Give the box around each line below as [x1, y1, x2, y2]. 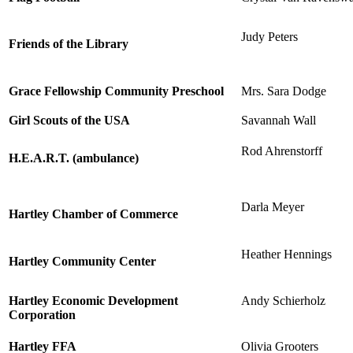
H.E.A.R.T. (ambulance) [9, 150, 139, 165]
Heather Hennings [241, 247, 332, 261]
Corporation [9, 307, 76, 321]
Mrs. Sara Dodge [241, 84, 326, 98]
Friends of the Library [9, 36, 128, 50]
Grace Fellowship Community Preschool [9, 84, 224, 98]
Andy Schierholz [241, 293, 325, 307]
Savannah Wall [241, 113, 316, 127]
